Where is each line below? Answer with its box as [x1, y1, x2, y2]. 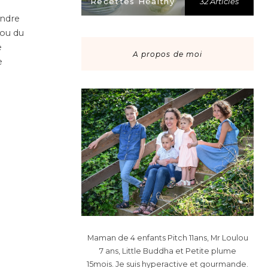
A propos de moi [132, 49, 203, 59]
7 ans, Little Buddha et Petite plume [99, 246, 236, 255]
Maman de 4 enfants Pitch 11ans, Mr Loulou [87, 233, 248, 242]
